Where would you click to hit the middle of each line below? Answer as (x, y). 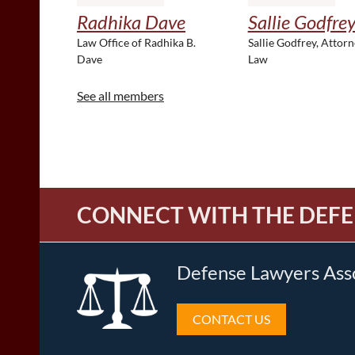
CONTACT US (231, 319)
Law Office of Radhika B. (136, 42)
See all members (120, 95)
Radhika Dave (131, 22)
